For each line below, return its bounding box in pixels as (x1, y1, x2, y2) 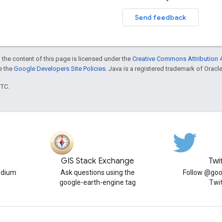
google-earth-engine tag (59, 178, 136, 186)
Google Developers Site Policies (14, 64, 106, 72)
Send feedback (134, 12, 186, 22)
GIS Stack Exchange (61, 156, 134, 166)
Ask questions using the (60, 168, 135, 176)
